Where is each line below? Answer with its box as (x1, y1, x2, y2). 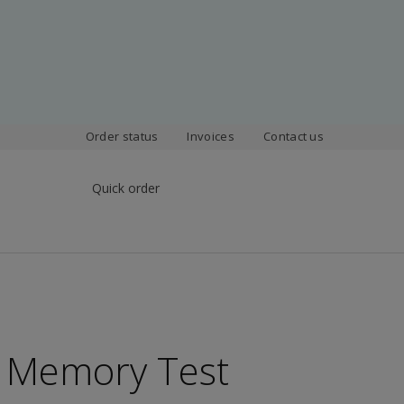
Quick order (92, 179, 160, 197)
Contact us (262, 128, 325, 144)
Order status (85, 128, 159, 144)
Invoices (187, 128, 234, 144)
